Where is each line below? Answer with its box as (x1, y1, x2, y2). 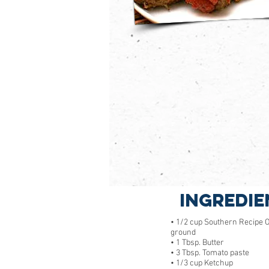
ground (171, 228, 196, 238)
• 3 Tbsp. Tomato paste (171, 248, 249, 258)
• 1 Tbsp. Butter (171, 238, 224, 248)
